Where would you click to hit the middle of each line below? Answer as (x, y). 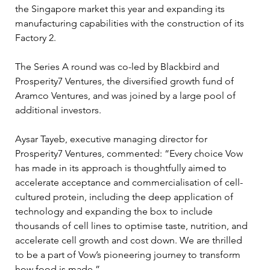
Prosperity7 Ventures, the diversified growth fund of (126, 81)
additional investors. (58, 110)
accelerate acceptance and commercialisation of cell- (129, 182)
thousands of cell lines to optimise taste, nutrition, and (133, 225)
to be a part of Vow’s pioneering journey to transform (129, 254)
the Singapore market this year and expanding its (121, 8)
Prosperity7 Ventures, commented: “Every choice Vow (130, 153)
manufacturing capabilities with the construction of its (131, 23)
